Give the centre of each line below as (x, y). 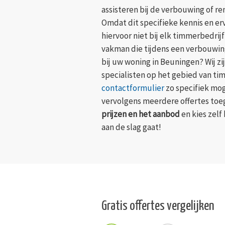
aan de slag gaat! (131, 127)
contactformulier (133, 88)
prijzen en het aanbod (141, 114)
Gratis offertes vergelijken (158, 206)
